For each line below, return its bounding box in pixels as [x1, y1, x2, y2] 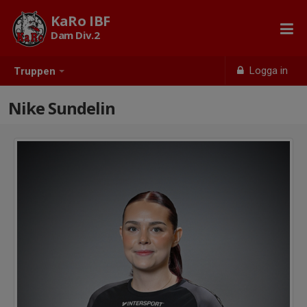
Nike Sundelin [8, 97, 115, 119]
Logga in [247, 64, 288, 77]
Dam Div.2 [51, 28, 100, 42]
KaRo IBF [51, 12, 110, 30]
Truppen [14, 65, 56, 78]
